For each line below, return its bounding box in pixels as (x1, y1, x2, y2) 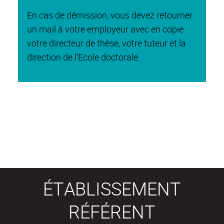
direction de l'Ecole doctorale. (27, 50, 140, 63)
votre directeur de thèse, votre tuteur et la (27, 36, 186, 49)
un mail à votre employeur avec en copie (27, 22, 183, 35)
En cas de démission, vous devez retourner (27, 8, 192, 21)
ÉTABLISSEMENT (43, 176, 181, 200)
